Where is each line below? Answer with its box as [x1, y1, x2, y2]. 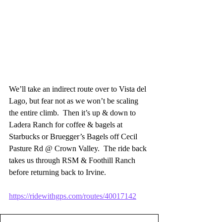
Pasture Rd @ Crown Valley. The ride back [9, 144, 149, 153]
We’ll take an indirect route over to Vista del [9, 84, 148, 93]
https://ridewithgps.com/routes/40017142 [9, 191, 136, 200]
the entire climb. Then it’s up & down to [9, 108, 138, 117]
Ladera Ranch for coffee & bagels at [9, 120, 124, 129]
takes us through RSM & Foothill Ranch [9, 156, 137, 165]
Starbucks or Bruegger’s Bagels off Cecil [9, 132, 139, 141]
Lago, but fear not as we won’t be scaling [9, 96, 140, 105]
